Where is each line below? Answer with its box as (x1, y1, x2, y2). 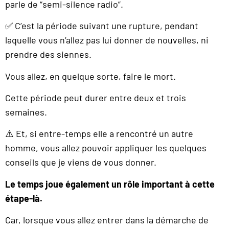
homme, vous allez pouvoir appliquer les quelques (5, 142, 207, 154)
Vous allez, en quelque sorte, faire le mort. (5, 70, 176, 82)
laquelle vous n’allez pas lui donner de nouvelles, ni (5, 34, 209, 46)
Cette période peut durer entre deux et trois (5, 91, 186, 103)
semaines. (5, 106, 47, 118)
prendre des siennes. (5, 49, 91, 60)
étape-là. (5, 192, 42, 204)
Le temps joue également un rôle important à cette (5, 178, 215, 190)
